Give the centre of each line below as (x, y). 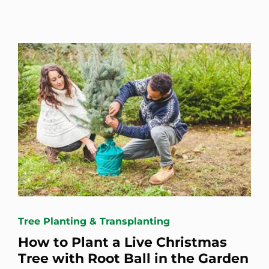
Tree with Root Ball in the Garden (133, 258)
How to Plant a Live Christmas (122, 242)
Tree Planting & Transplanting (94, 221)
